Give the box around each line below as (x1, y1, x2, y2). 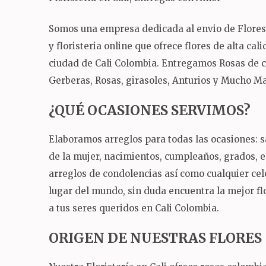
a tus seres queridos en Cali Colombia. (49, 202, 219, 214)
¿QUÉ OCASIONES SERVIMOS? (49, 102, 251, 119)
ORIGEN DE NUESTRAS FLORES (49, 230, 262, 247)
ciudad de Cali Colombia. (49, 57, 161, 69)
